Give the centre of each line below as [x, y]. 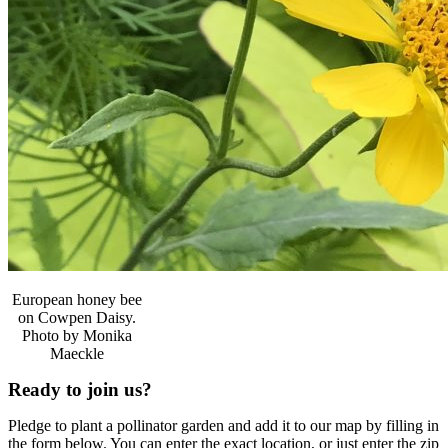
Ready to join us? [80, 389]
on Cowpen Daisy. [77, 317]
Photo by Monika [77, 335]
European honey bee [77, 299]
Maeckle [77, 353]
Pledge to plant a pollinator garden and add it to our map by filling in [223, 425]
